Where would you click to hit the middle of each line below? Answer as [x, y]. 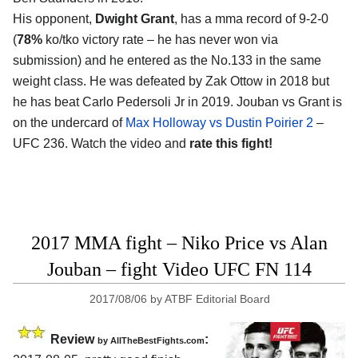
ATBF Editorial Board [218, 299]
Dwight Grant [135, 19]
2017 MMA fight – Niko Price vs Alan [179, 243]
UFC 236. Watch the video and [101, 144]
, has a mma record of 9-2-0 [251, 19]
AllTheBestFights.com [157, 341]
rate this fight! [231, 144]
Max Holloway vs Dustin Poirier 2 [219, 123]
